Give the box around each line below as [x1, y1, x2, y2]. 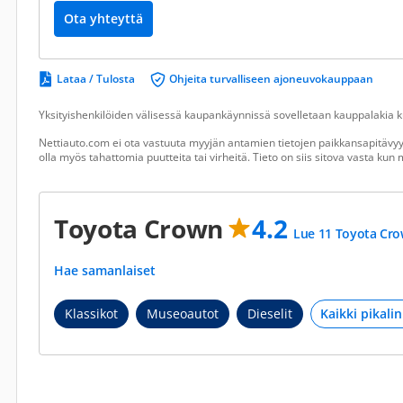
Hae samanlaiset [54, 262, 159, 279]
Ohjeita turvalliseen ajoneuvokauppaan [169, 71, 373, 86]
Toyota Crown [54, 211, 229, 246]
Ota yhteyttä [64, 10, 143, 27]
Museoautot [147, 305, 219, 322]
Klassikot [65, 305, 118, 322]
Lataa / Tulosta [57, 71, 135, 86]
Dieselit [247, 305, 292, 322]
